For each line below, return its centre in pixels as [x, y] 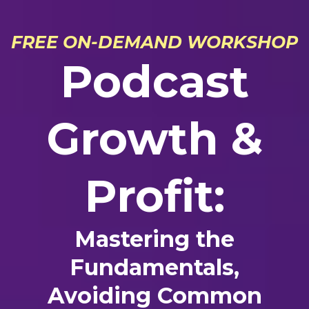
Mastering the [154, 239]
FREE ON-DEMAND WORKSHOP [154, 42]
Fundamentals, [154, 267]
